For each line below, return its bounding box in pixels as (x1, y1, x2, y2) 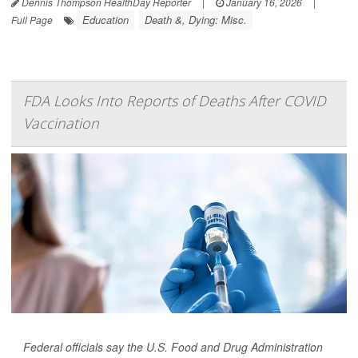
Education (82, 11, 129, 27)
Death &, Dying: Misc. (145, 11, 247, 27)
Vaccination (23, 113, 99, 133)
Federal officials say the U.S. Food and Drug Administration (23, 338, 323, 355)
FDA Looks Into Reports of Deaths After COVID (23, 90, 326, 110)
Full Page (11, 12, 53, 26)
